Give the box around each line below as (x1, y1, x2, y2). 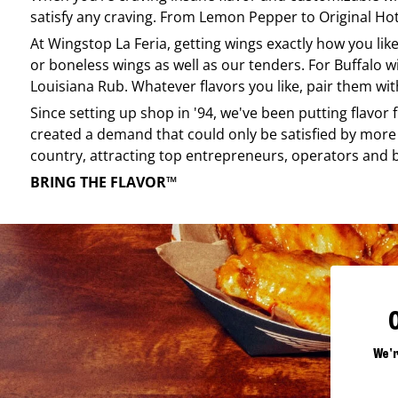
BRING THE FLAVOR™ (30, 171, 177, 192)
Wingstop (48, 33, 112, 53)
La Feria (115, 33, 167, 53)
